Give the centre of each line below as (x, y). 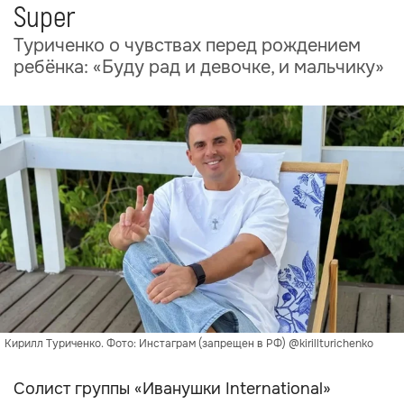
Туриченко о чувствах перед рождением (187, 46)
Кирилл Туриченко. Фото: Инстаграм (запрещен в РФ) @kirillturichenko (189, 344)
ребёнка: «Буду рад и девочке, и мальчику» (199, 67)
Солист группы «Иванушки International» (172, 389)
